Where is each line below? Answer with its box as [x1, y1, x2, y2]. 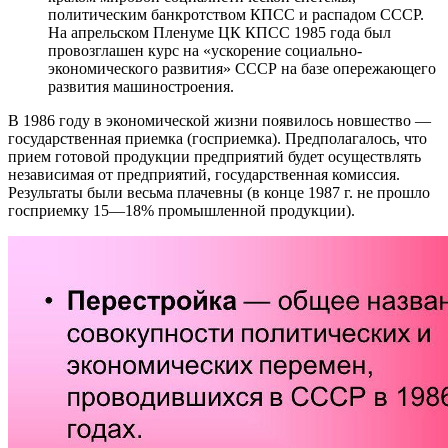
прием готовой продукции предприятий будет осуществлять [8, 147, 421, 165]
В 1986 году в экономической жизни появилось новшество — [8, 111, 431, 129]
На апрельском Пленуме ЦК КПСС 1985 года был [48, 23, 391, 41]
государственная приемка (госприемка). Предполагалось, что [8, 129, 427, 147]
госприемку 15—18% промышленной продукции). [8, 201, 355, 219]
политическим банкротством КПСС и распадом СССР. [48, 5, 424, 23]
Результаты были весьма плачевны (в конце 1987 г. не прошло [8, 183, 430, 201]
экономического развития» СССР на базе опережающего [48, 59, 436, 77]
